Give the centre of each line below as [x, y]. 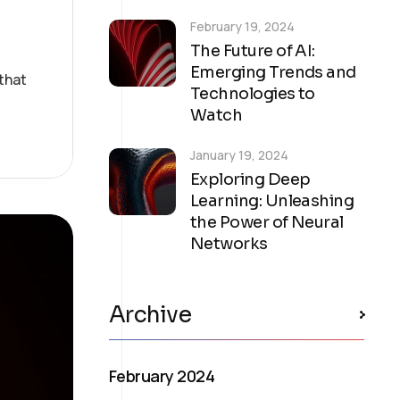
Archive [150, 314]
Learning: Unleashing [272, 200]
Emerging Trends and [273, 72]
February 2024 [162, 375]
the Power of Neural [267, 222]
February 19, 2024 [242, 26]
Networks [229, 243]
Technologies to [253, 93]
